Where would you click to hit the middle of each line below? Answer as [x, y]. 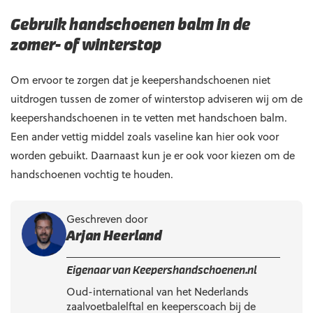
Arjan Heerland [114, 236]
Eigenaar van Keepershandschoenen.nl [162, 271]
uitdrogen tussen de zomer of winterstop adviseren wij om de [156, 98]
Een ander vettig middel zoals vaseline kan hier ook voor [145, 136]
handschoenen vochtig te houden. [92, 174]
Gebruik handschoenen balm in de [130, 26]
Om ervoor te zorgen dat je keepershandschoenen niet [140, 79]
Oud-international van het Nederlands [158, 291]
